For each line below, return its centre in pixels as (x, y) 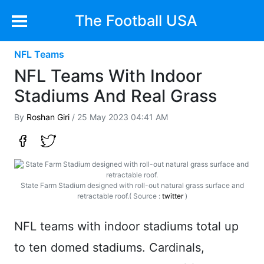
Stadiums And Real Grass (115, 96)
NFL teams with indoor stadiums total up (126, 226)
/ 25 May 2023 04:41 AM (119, 117)
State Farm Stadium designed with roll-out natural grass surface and (132, 185)
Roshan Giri (48, 117)
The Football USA (136, 21)
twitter (172, 196)
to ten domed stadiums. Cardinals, (109, 247)
